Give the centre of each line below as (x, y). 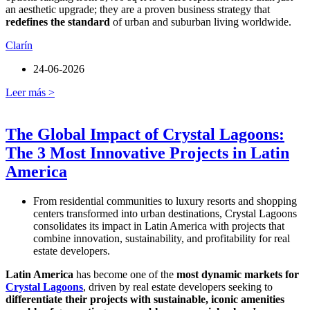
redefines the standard (58, 22)
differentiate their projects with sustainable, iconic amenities (145, 300)
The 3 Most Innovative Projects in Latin (147, 153)
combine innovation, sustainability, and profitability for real (162, 239)
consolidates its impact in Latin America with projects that (159, 226)
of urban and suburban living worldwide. (201, 22)
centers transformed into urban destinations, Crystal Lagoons (165, 214)
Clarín (19, 46)
